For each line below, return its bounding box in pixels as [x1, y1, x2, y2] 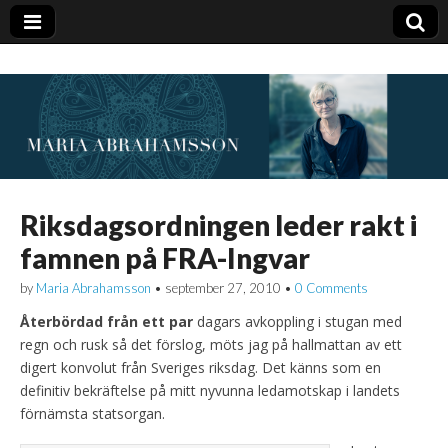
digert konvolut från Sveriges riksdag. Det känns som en [20, 357, 381, 377]
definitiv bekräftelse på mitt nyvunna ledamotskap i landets [20, 380, 400, 400]
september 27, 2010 [165, 279, 281, 296]
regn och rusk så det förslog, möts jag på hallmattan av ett [20, 334, 402, 354]
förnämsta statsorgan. [20, 403, 165, 423]
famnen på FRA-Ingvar [20, 240, 310, 275]
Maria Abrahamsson [36, 279, 151, 296]
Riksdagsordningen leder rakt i [20, 207, 417, 242]
